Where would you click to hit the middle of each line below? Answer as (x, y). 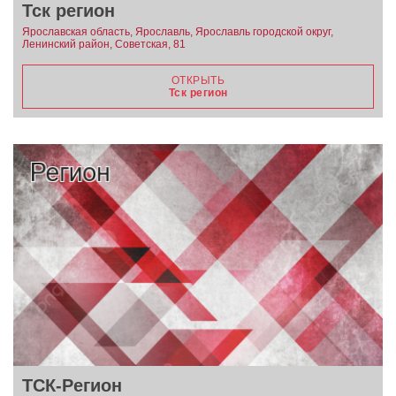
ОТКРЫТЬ (198, 81)
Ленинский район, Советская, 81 (104, 45)
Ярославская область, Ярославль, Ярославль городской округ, (178, 32)
